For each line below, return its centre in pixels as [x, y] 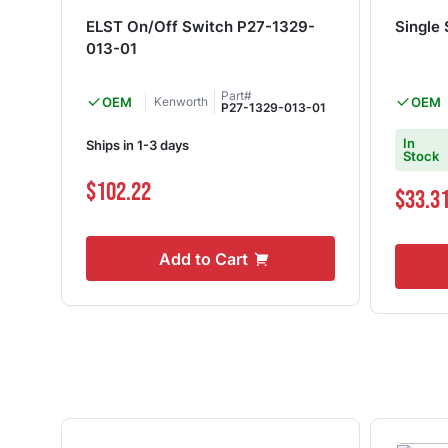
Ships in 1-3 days [137, 145]
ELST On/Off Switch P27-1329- [200, 26]
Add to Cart [203, 258]
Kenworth [180, 101]
